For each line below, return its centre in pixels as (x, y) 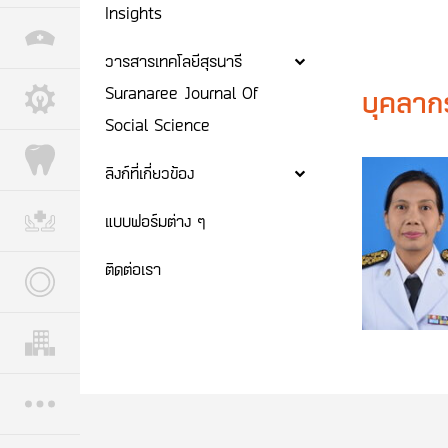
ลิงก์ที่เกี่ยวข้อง (149, 172)
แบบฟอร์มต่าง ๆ (155, 220)
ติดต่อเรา (133, 268)
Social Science (157, 124)
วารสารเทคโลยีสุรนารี (173, 60)
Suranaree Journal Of (181, 92)
